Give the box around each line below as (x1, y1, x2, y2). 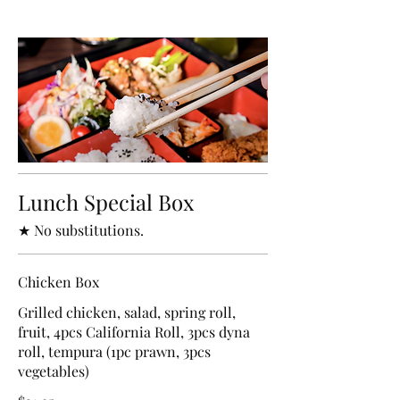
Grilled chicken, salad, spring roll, (18, 302, 236, 321)
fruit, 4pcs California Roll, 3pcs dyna (18, 321, 250, 341)
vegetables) (18, 361, 89, 380)
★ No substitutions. (18, 220, 144, 239)
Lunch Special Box (18, 187, 194, 216)
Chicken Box (18, 271, 99, 291)
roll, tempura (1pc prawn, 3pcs (18, 341, 211, 361)
